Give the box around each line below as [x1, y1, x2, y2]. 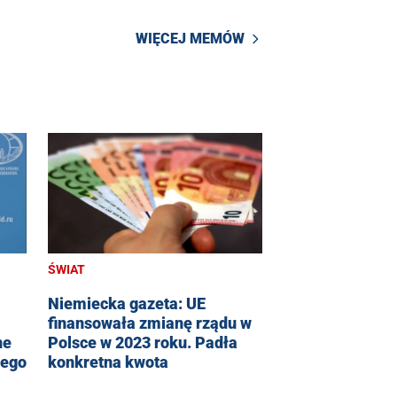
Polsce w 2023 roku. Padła [48, 332, 237, 352]
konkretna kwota [48, 352, 168, 371]
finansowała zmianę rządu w [48, 313, 252, 332]
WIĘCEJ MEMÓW [136, 30, 245, 48]
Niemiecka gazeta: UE [48, 293, 206, 313]
